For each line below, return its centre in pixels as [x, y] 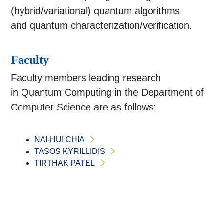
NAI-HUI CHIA [60, 140]
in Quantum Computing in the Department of [108, 93]
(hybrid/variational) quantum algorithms [96, 11]
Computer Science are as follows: [84, 107]
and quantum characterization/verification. [102, 26]
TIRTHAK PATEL [65, 163]
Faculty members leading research [86, 78]
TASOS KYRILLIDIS [70, 152]
